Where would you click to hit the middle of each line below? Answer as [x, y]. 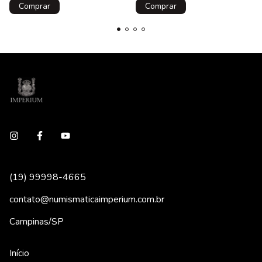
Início [19, 253]
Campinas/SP [37, 221]
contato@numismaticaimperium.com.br [87, 199]
